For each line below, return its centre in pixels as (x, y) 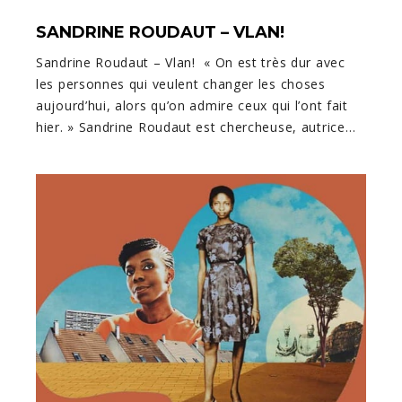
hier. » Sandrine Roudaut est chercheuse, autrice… (196, 127)
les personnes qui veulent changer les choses (181, 84)
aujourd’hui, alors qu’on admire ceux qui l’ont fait (192, 106)
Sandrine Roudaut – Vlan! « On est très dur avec (191, 63)
